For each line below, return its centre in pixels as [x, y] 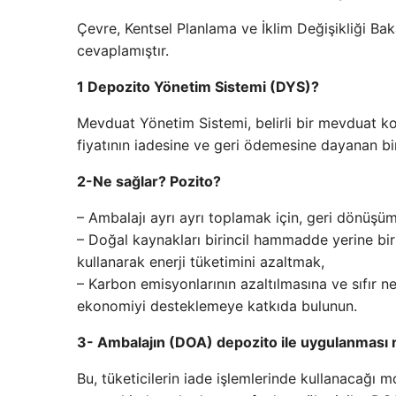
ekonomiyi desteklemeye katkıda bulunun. [217, 306]
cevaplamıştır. [123, 51]
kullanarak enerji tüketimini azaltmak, [201, 262]
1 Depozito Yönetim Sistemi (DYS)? [198, 87]
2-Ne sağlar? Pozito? [149, 182]
